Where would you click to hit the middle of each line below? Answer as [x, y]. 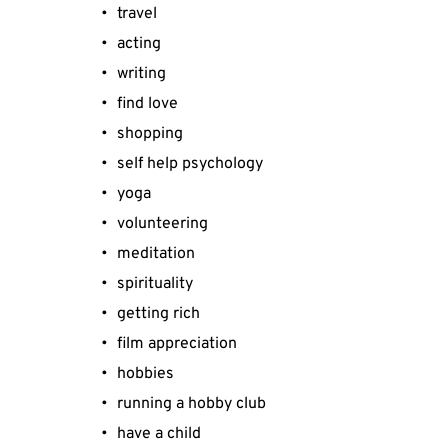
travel [137, 14]
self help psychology [190, 164]
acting [139, 44]
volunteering [162, 224]
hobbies [145, 374]
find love [147, 104]
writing [141, 74]
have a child [159, 434]
